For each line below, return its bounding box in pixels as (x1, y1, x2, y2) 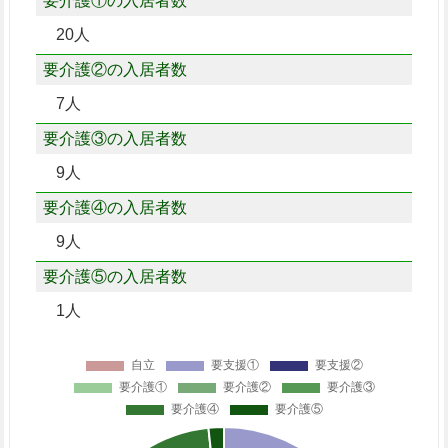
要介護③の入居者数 (42, 129, 187, 147)
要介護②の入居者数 (42, 60, 187, 78)
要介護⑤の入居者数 (42, 267, 187, 285)
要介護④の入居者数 (42, 198, 187, 216)
